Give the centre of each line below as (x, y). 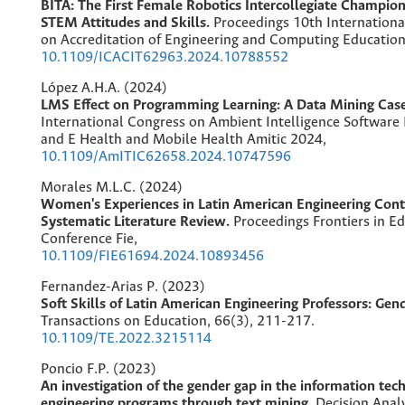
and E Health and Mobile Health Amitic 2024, (184, 139)
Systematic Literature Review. (137, 221)
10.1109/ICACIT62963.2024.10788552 (165, 57)
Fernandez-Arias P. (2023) (123, 287)
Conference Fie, (89, 239)
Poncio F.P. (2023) (99, 369)
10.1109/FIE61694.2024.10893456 (152, 256)
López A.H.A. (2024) (104, 88)
